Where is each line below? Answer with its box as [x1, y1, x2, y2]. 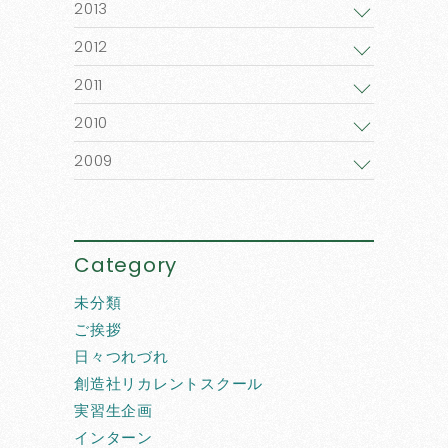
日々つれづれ [74, 346, 169, 367]
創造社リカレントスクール [74, 373, 263, 394]
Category [74, 251, 177, 279]
